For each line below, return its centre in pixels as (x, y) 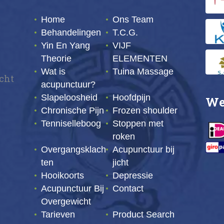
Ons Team (133, 20)
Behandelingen (71, 33)
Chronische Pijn (72, 111)
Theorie (56, 59)
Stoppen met (138, 124)
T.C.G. (125, 33)
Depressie (133, 176)
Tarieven (58, 215)
